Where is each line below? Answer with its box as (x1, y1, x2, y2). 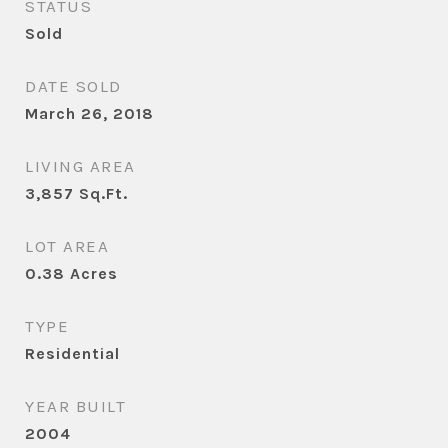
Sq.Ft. (79, 184, 128, 203)
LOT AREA (25, 236, 109, 256)
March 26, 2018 (25, 104, 154, 123)
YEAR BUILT (25, 396, 126, 416)
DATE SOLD (25, 76, 122, 96)
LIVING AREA (25, 156, 136, 176)
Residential (25, 344, 120, 363)
